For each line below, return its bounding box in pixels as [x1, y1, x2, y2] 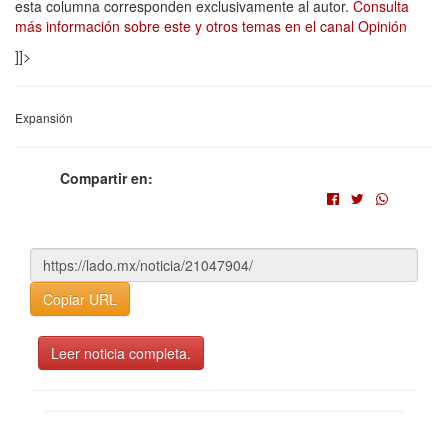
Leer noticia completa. [51, 342, 191, 363]
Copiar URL [43, 288, 117, 309]
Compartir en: [60, 167, 153, 188]
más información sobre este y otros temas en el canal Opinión [15, 15, 407, 36]
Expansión [15, 108, 73, 126]
